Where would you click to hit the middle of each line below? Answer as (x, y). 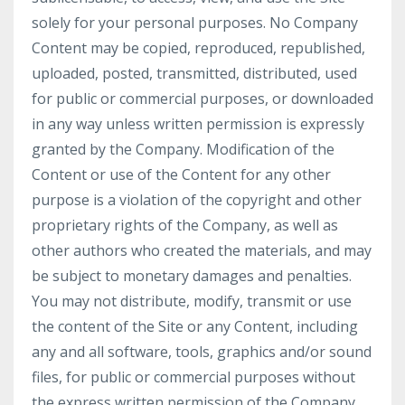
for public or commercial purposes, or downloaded (202, 99)
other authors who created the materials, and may (202, 250)
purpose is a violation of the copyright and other (197, 200)
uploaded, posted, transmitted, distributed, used (194, 73)
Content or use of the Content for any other (181, 174)
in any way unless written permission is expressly (198, 124)
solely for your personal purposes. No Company (195, 23)
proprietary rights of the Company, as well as (185, 225)
